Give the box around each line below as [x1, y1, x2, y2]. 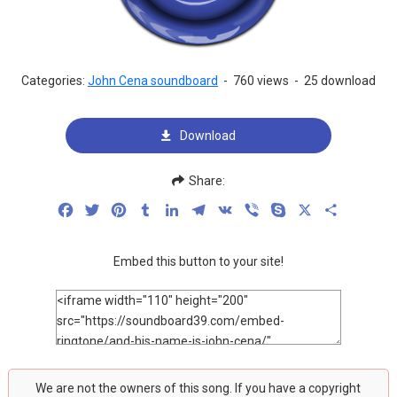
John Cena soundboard [87, 74, 218, 88]
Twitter [101, 201, 145, 218]
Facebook [74, 201, 136, 218]
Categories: [20, 74, 88, 88]
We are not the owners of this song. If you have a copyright [35, 381, 362, 395]
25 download [303, 74, 376, 88]
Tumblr [154, 201, 197, 218]
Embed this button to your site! [113, 254, 284, 269]
